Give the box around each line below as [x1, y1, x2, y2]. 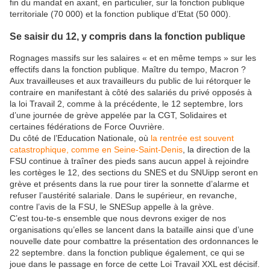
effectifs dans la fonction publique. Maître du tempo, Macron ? [10, 64, 246, 75]
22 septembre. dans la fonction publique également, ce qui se [10, 248, 245, 258]
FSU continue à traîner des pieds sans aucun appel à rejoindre [10, 156, 249, 166]
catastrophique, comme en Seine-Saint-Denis [10, 145, 183, 155]
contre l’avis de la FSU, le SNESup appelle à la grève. [10, 202, 214, 212]
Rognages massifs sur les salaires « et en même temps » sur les [10, 53, 256, 63]
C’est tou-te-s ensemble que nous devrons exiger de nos [10, 213, 226, 224]
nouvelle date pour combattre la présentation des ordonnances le [10, 236, 259, 246]
